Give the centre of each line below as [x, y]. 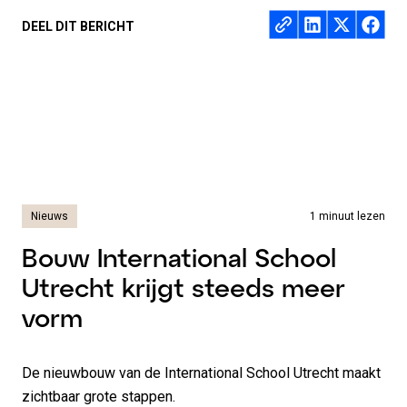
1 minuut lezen [347, 216]
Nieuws [50, 216]
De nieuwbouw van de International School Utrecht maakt [201, 373]
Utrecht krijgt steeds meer [184, 287]
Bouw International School [179, 257]
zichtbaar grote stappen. [99, 397]
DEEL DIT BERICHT [78, 26]
